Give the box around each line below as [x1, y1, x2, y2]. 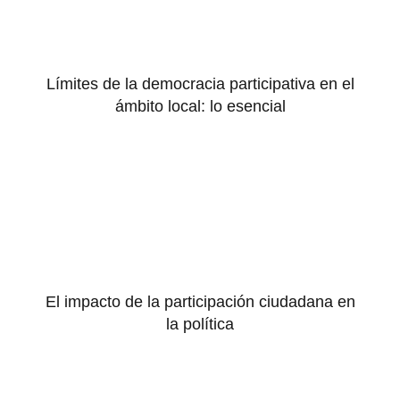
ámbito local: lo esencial [114, 96, 286, 115]
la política [166, 314, 234, 333]
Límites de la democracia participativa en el [46, 74, 354, 93]
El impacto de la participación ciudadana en [45, 292, 355, 311]
